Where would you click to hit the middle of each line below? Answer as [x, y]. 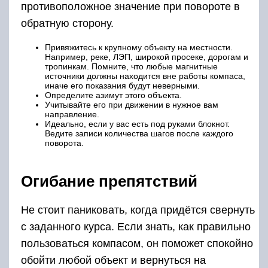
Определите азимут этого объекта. [113, 95]
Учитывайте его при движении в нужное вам [132, 105]
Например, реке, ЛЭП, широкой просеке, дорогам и [147, 57]
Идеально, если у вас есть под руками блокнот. [137, 124]
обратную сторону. [67, 24]
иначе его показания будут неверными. [122, 86]
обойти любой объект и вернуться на [113, 261]
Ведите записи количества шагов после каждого [139, 134]
